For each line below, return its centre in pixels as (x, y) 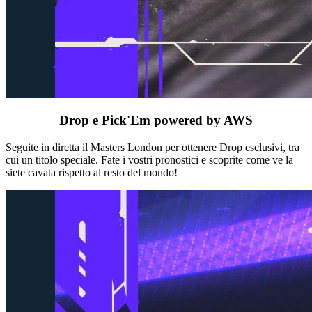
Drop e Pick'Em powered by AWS (156, 120)
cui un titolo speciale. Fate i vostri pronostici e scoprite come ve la (149, 159)
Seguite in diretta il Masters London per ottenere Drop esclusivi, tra (153, 147)
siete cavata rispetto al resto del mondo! (92, 172)
